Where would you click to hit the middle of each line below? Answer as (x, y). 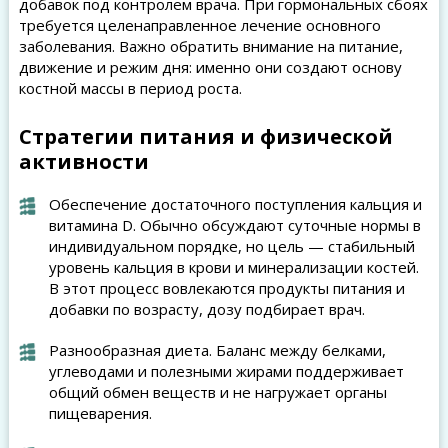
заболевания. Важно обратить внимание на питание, (210, 46)
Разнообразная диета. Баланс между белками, (217, 350)
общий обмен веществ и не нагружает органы (217, 392)
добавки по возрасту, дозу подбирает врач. (206, 309)
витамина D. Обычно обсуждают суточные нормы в (234, 225)
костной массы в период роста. (130, 88)
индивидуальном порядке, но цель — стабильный (231, 246)
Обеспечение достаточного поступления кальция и (235, 204)
